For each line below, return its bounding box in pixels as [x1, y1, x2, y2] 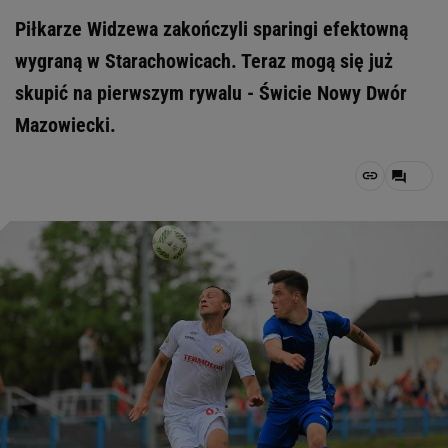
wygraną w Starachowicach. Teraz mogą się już [15, 49, 393, 73]
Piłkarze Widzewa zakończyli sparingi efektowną [15, 17, 408, 41]
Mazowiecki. [15, 113, 116, 137]
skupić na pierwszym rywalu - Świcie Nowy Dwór [15, 81, 407, 105]
